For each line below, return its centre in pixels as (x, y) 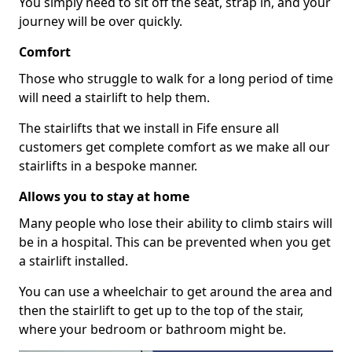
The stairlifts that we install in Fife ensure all (149, 128)
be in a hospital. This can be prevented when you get (175, 242)
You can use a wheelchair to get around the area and (176, 291)
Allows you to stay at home (104, 196)
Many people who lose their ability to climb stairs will (176, 223)
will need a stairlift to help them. (114, 97)
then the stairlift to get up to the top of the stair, (161, 310)
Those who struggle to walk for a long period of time (176, 78)
